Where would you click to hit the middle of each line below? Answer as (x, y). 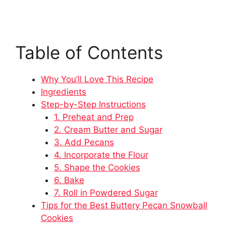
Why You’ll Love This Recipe (97, 79)
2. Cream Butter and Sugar (108, 129)
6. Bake (69, 180)
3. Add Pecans (84, 142)
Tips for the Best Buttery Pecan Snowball (124, 205)
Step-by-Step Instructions (93, 104)
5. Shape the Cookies (97, 167)
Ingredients (64, 92)
